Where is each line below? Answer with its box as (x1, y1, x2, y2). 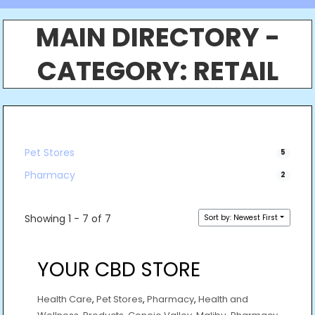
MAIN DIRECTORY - (35, 19, 280, 56)
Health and (198, 292, 248, 306)
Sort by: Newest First (204, 212, 278, 223)
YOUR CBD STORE (37, 255, 200, 283)
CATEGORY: (37, 53, 193, 89)
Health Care (37, 292, 92, 306)
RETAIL (193, 53, 278, 89)
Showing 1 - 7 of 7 (25, 212, 112, 226)
